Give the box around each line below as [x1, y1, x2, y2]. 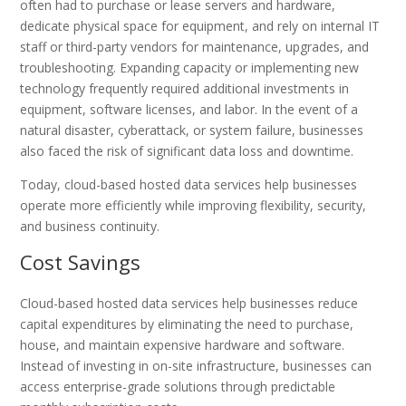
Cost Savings [20, 247, 141, 275]
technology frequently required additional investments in [20, 79, 350, 97]
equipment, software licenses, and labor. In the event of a [20, 100, 359, 118]
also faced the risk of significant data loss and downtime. [20, 141, 354, 159]
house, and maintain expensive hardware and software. [20, 335, 345, 353]
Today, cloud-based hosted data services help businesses [20, 175, 358, 193]
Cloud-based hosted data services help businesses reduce [20, 294, 359, 312]
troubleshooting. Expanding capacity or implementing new [20, 58, 360, 76]
